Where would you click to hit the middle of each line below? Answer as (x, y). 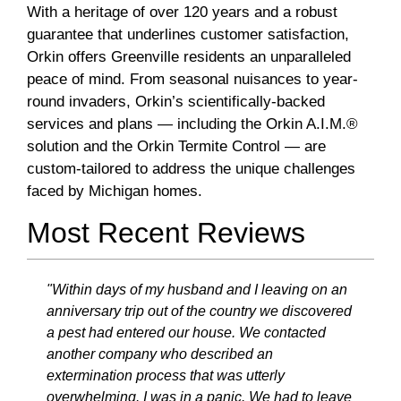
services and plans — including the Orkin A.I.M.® (192, 124)
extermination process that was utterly (166, 376)
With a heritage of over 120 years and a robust (182, 13)
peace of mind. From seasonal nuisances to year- (192, 80)
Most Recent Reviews (166, 233)
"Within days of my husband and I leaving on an (197, 290)
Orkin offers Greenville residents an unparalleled (189, 57)
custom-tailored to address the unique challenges (191, 169)
